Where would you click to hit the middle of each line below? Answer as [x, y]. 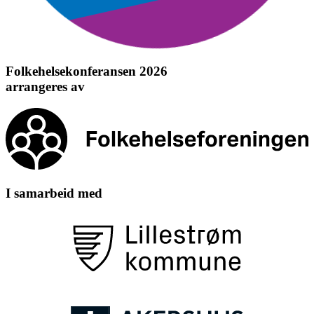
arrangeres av [45, 87]
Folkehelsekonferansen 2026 [87, 71]
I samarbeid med [54, 193]
